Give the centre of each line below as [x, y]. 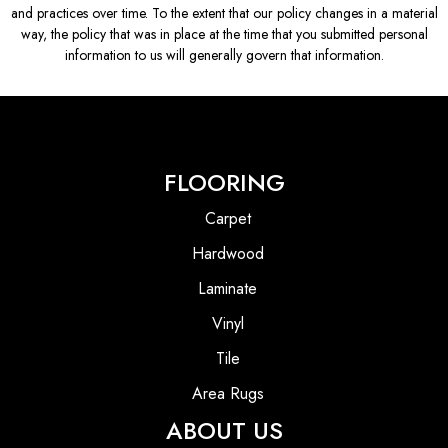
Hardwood [227, 253]
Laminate [227, 288]
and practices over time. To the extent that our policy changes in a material [224, 12]
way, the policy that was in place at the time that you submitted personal [224, 33]
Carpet [227, 218]
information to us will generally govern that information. [224, 54]
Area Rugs [227, 393]
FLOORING [224, 182]
